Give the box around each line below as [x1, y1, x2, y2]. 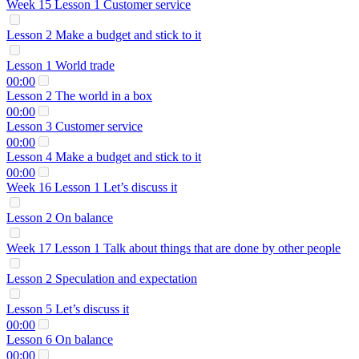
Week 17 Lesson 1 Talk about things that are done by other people [6, 241, 341, 255]
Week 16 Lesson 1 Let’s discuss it [6, 180, 177, 194]
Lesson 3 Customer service [6, 119, 143, 133]
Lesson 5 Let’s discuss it [6, 302, 129, 316]
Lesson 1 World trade [6, 58, 115, 72]
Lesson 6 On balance [6, 333, 113, 346]
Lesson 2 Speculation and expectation [6, 272, 197, 285]
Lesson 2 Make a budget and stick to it [6, 28, 201, 42]
